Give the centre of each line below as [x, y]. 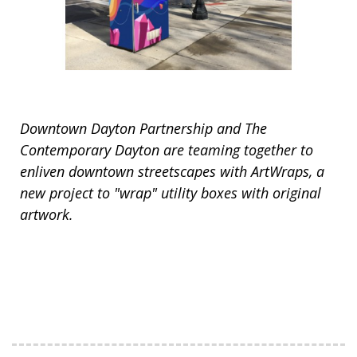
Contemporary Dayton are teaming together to [167, 149]
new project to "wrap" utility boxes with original [171, 192]
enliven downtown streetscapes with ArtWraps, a [172, 171]
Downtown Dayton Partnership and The [143, 128]
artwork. [47, 214]
